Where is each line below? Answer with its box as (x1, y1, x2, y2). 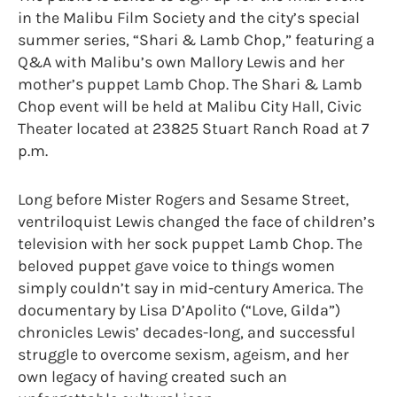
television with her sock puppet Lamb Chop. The (18, 233, 362, 253)
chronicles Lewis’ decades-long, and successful (18, 322, 355, 342)
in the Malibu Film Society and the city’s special (18, 7, 360, 27)
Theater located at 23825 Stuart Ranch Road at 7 (18, 118, 369, 138)
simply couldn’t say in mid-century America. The (18, 277, 363, 298)
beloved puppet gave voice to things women (18, 255, 335, 276)
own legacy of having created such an (18, 366, 287, 386)
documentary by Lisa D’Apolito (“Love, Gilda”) (18, 300, 340, 320)
